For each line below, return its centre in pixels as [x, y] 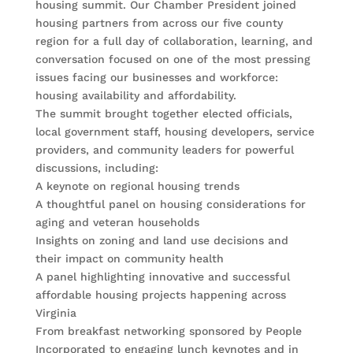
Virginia [56, 313]
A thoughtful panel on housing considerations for [170, 204]
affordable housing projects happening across [160, 295]
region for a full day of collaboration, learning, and [174, 41]
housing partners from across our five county [159, 23]
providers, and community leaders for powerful [164, 150]
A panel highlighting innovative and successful [162, 277]
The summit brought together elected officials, [163, 114]
